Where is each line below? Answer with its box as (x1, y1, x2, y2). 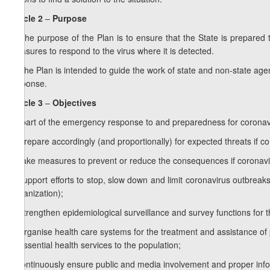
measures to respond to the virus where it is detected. (9, 45, 214, 57)
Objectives (50, 96, 96, 109)
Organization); (9, 187, 63, 199)
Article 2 (9, 12, 45, 25)
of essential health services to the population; (9, 239, 181, 251)
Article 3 (9, 96, 45, 109)
